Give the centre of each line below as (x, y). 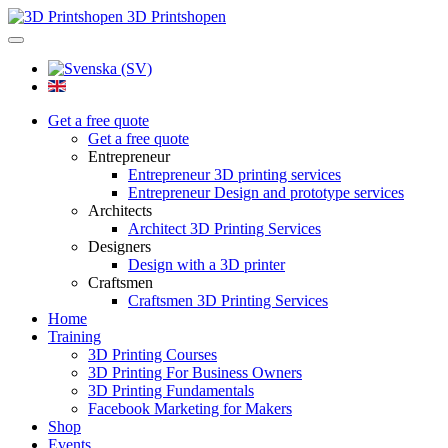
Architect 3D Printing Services (224, 228)
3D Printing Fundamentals (171, 390)
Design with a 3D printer (206, 264)
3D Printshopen (176, 16)
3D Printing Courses (152, 354)
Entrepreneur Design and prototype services (266, 192)
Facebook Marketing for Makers (190, 408)
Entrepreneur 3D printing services (234, 174)
